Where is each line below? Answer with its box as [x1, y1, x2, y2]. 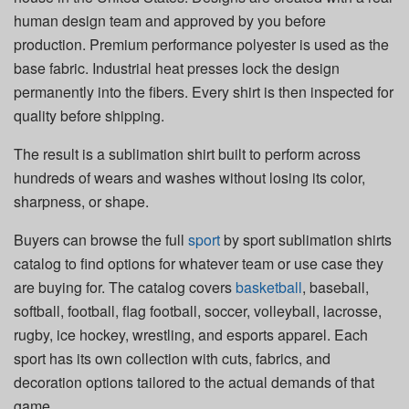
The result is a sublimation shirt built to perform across [14, 143, 361, 165]
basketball [236, 277, 302, 299]
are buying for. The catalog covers [14, 277, 236, 299]
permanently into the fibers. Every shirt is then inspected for [14, 81, 393, 103]
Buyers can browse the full [14, 229, 188, 251]
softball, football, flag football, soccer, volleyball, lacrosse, [14, 300, 382, 322]
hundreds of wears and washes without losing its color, [14, 167, 365, 189]
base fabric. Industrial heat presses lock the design [14, 58, 340, 79]
